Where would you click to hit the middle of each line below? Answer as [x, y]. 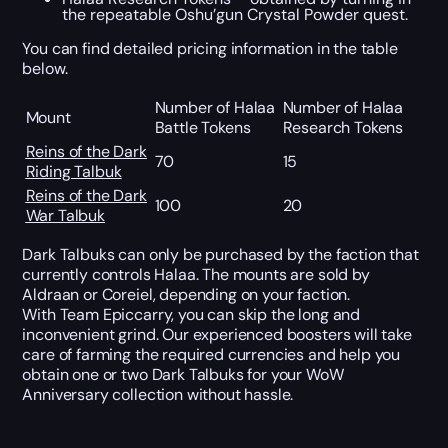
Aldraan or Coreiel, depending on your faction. [186, 294]
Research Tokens [343, 127]
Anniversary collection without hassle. [158, 394]
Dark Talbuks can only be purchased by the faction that [220, 254]
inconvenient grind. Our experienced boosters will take [217, 334]
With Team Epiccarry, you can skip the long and [191, 314]
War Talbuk [65, 215]
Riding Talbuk [73, 171]
